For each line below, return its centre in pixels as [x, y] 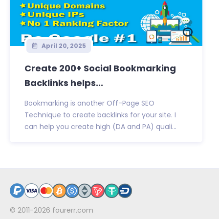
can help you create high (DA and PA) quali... [100, 127]
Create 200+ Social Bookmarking [100, 68]
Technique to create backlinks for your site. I [100, 115]
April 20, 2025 [63, 46]
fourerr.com [73, 210]
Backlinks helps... [64, 83]
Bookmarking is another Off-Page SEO [89, 103]
